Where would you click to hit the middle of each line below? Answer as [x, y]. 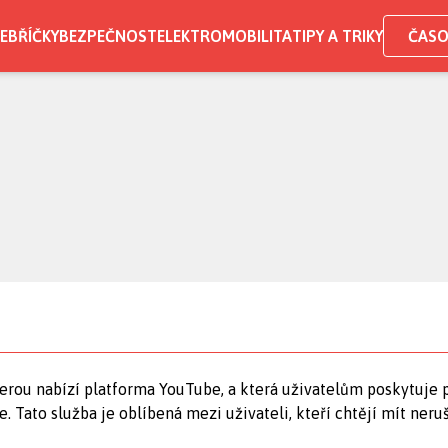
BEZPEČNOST [108, 36]
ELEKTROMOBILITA [224, 36]
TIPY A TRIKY [337, 36]
